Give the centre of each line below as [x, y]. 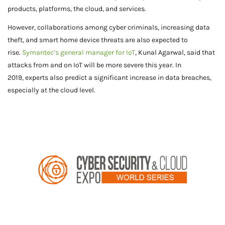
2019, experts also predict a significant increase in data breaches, [109, 77]
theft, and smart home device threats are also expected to [98, 40]
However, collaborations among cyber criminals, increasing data [109, 27]
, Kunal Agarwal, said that [175, 52]
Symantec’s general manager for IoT [79, 52]
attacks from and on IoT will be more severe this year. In [94, 65]
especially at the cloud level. [51, 90]
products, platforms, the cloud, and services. [77, 9]
